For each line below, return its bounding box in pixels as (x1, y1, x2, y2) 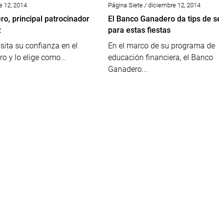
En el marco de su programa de (108, 41, 215, 50)
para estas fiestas (108, 25, 171, 35)
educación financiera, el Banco (108, 53, 213, 62)
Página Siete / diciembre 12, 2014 (108, 1, 200, 9)
